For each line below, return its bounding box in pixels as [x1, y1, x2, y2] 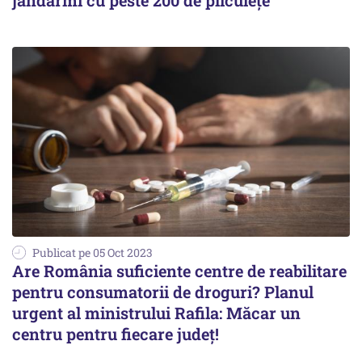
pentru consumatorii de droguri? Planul [12, 281, 314, 303]
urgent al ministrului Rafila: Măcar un [12, 302, 301, 324]
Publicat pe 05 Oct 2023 [32, 245, 153, 261]
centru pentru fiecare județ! [12, 323, 219, 345]
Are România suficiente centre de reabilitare [12, 260, 347, 282]
